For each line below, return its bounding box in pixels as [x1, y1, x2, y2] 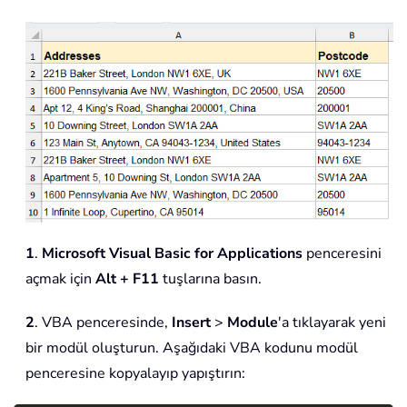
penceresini [303, 243, 382, 264]
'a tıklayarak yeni [278, 313, 386, 333]
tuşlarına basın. [159, 269, 262, 290]
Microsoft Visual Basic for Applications [42, 243, 303, 264]
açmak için [25, 269, 95, 290]
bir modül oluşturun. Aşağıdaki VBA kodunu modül [25, 338, 358, 359]
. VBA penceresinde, [35, 313, 172, 333]
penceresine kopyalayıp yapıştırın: [25, 363, 245, 384]
